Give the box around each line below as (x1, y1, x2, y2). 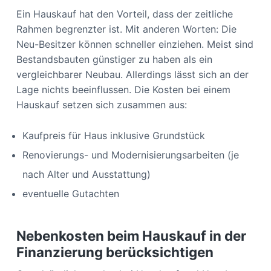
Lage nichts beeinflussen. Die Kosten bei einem (16, 83, 230, 96)
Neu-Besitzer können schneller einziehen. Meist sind (16, 38, 253, 50)
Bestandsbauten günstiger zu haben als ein (16, 53, 212, 65)
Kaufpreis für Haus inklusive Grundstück (22, 129, 208, 142)
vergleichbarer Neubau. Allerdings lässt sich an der (16, 68, 249, 80)
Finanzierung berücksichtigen (16, 243, 214, 260)
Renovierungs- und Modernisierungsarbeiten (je (22, 148, 239, 161)
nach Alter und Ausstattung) (22, 168, 151, 180)
